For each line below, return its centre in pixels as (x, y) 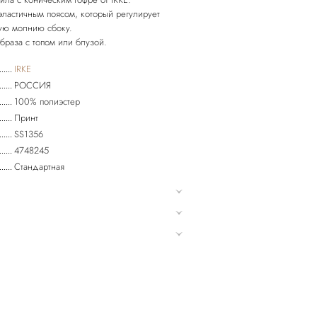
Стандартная (40, 167)
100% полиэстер (47, 102)
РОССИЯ (33, 85)
